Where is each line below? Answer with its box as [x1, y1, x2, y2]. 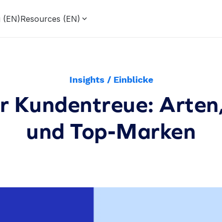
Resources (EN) [20, 13, 80, 24]
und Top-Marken [26, 118, 196, 143]
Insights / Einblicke [69, 74, 153, 85]
